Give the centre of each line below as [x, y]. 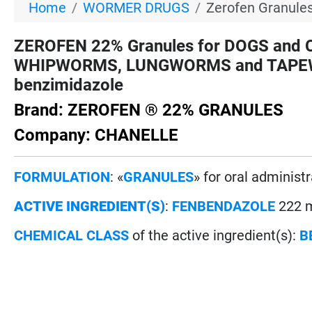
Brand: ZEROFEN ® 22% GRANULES [149, 110]
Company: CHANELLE [96, 135]
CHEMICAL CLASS [72, 235]
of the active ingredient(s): [216, 235]
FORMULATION [62, 177]
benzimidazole [69, 85]
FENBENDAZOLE [224, 206]
